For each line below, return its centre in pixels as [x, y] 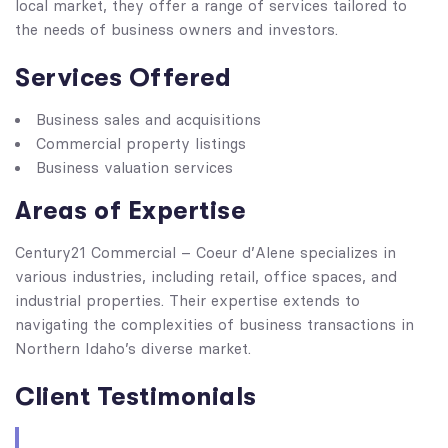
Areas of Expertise [130, 210]
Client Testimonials [136, 396]
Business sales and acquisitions [148, 120]
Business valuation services [134, 168]
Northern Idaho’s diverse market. [133, 349]
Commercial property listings [141, 144]
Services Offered [123, 77]
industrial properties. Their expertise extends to [187, 301]
